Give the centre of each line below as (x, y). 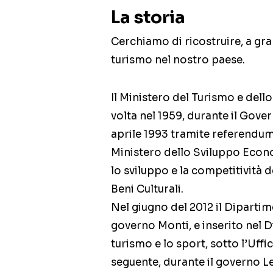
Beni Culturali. (147, 190)
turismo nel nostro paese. (178, 60)
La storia (148, 18)
